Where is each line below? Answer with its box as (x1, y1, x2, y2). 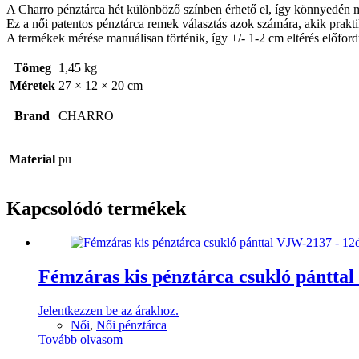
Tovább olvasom (38, 332, 123, 346)
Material (9, 152, 55, 167)
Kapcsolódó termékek (6, 198, 186, 220)
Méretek (9, 79, 55, 93)
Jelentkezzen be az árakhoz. (38, 303, 179, 317)
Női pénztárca (96, 317, 167, 332)
